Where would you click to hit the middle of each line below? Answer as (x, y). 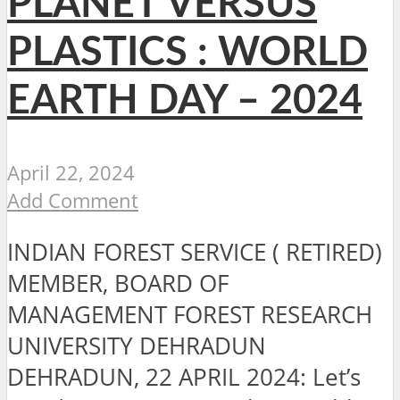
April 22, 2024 (71, 172)
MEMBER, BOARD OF (118, 284)
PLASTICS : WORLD (187, 53)
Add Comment (73, 200)
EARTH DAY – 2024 (185, 101)
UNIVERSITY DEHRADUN (137, 346)
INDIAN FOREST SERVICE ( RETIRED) (195, 253)
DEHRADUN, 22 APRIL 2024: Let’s (184, 378)
